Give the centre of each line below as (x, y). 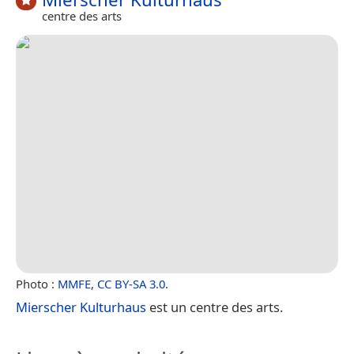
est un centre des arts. (215, 307)
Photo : (37, 283)
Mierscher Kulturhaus (81, 307)
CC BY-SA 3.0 (131, 283)
